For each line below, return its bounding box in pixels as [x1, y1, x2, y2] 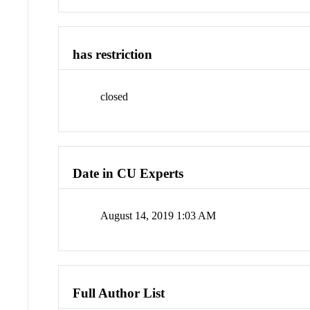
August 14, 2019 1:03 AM [100, 210, 217, 222]
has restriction [73, 47, 153, 62]
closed [100, 90, 129, 102]
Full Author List [73, 285, 165, 300]
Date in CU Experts [73, 166, 184, 181]
